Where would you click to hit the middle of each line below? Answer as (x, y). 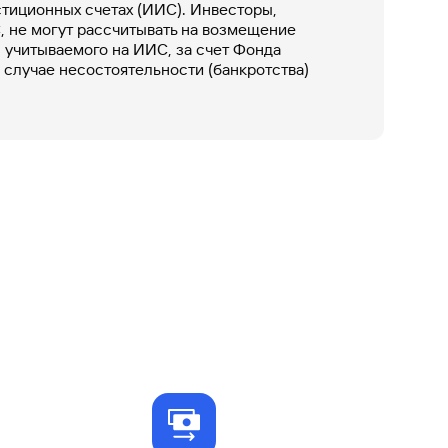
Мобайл (344, 101)
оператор (346, 144)
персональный (362, 32)
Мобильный (353, 128)
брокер (338, 48)
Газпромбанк (362, 81)
